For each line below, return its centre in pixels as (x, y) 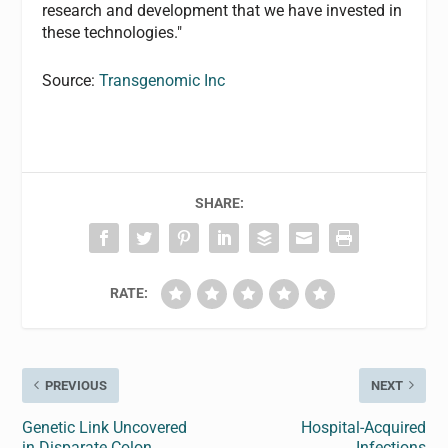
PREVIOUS (76, 385)
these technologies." (112, 32)
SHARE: (219, 202)
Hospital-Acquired (363, 427)
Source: (71, 80)
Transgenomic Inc (162, 80)
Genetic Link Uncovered (105, 427)
